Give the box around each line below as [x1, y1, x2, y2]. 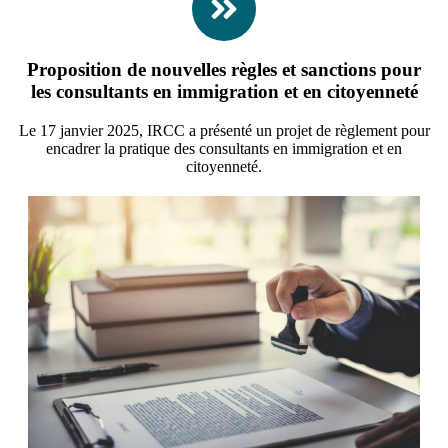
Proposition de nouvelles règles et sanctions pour [27, 59, 421, 81]
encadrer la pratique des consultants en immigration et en [46, 140, 402, 158]
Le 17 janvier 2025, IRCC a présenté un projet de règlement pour [18, 122, 430, 140]
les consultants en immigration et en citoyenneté [30, 81, 418, 103]
